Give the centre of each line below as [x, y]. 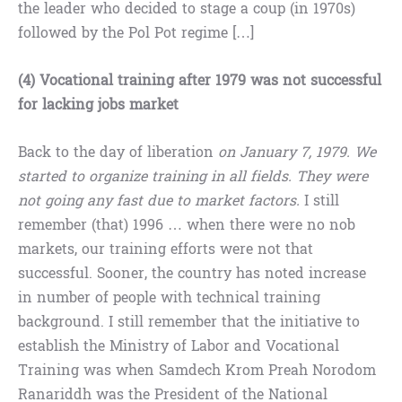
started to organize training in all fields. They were [193, 177]
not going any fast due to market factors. [159, 201]
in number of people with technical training [169, 298]
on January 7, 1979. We [297, 153]
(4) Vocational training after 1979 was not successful [200, 81]
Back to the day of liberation [118, 153]
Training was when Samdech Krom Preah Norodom [197, 371]
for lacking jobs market [98, 105]
